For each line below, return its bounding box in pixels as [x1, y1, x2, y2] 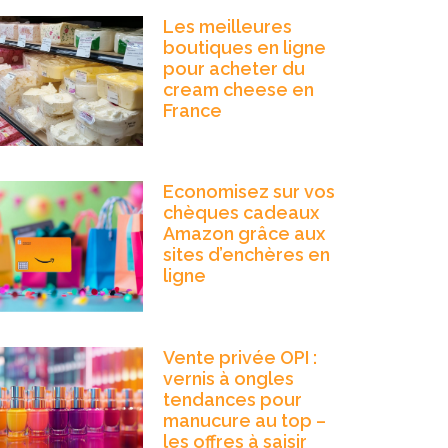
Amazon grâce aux [162, 223, 325, 245]
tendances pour [162, 388, 302, 410]
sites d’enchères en [162, 244, 330, 266]
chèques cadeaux [162, 202, 319, 224]
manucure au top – [162, 409, 326, 431]
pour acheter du [162, 57, 305, 79]
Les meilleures [162, 15, 292, 37]
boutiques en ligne [162, 36, 326, 58]
